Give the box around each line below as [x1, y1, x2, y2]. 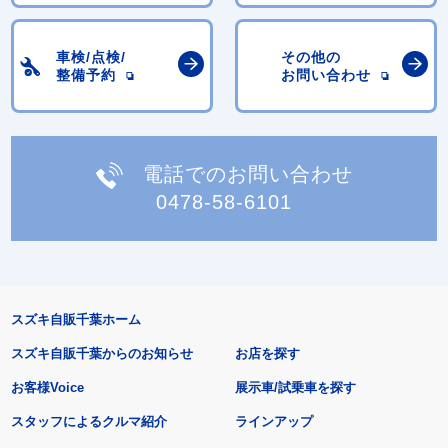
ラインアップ [235, 414, 314, 430]
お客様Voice [10, 380, 84, 396]
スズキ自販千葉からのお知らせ [10, 346, 193, 362]
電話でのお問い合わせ [142, 162, 353, 185]
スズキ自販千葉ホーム [10, 312, 141, 328]
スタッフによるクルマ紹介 [10, 414, 167, 430]
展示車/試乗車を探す [235, 380, 357, 396]
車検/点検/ [56, 49, 127, 66]
